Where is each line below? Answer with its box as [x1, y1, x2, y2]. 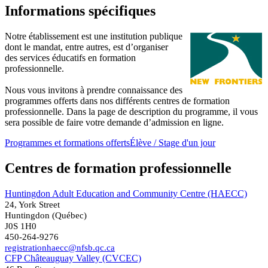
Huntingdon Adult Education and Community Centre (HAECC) [5, 188, 247, 199]
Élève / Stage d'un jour [130, 137, 215, 148]
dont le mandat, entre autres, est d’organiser [5, 41, 168, 52]
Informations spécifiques [5, 2, 156, 19]
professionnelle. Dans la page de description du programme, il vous [5, 106, 258, 117]
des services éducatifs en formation [5, 52, 136, 63]
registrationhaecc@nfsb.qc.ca [5, 242, 115, 252]
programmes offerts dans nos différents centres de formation [5, 95, 230, 106]
